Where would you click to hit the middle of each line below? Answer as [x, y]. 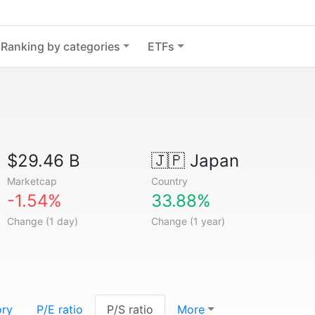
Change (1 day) [43, 221]
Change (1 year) [188, 221]
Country [169, 181]
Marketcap [32, 181]
